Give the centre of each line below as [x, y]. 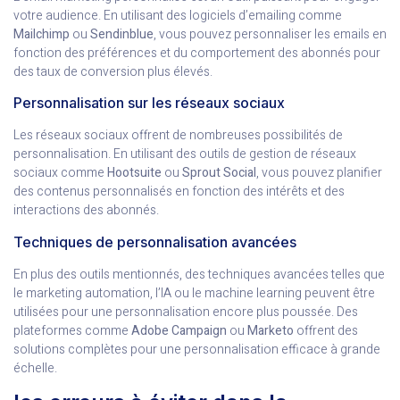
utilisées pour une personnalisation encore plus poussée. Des [186, 312]
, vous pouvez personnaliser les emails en [270, 35]
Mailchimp [42, 35]
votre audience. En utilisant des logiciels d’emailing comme [178, 16]
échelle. [35, 368]
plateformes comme [72, 330]
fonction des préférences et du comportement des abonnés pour [197, 54]
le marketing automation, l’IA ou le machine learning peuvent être [194, 293]
